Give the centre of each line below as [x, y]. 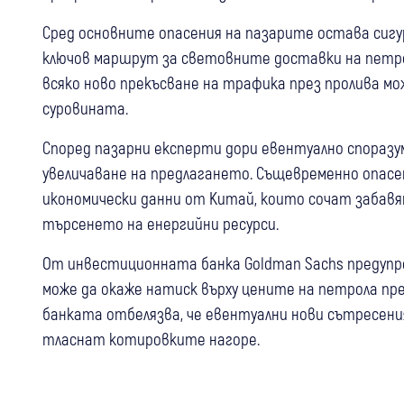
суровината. [85, 108]
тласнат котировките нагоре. [151, 339]
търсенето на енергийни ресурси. [161, 223]
